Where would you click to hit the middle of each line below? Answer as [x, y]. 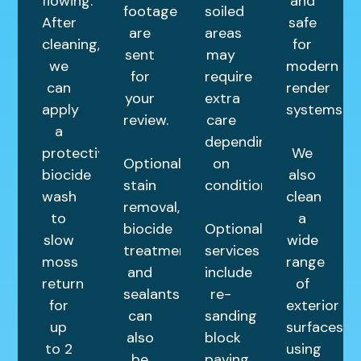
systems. [315, 109]
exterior [312, 305]
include [228, 272]
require [228, 76]
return [63, 283]
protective [78, 153]
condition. [238, 185]
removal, [152, 207]
